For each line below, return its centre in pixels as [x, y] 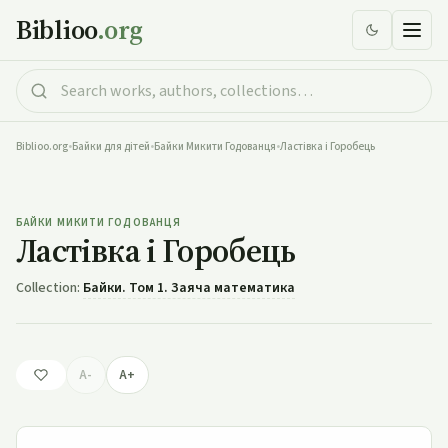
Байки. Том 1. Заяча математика [189, 288]
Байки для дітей [111, 146]
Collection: [49, 288]
